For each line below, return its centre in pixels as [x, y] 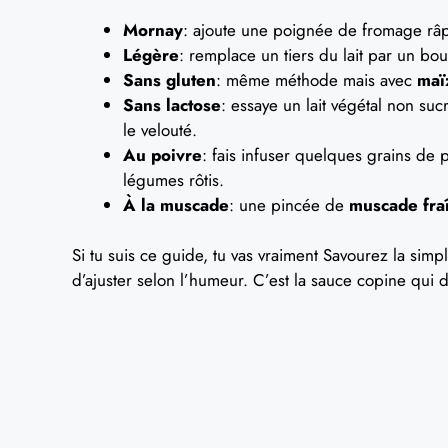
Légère [151, 54]
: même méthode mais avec [316, 79]
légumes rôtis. [173, 179]
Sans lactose [172, 104]
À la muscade [176, 204]
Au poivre [162, 154]
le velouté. [160, 129]
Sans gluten [169, 79]
